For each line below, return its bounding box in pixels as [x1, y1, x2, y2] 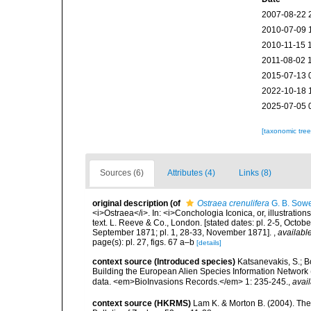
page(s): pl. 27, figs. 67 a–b [92, 237, 196, 247]
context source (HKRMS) [92, 299, 191, 308]
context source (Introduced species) [92, 257, 235, 267]
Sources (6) [100, 168, 144, 178]
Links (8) [239, 168, 271, 178]
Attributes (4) [167, 168, 215, 178]
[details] [196, 239, 221, 246]
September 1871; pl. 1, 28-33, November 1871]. [92, 228, 274, 237]
